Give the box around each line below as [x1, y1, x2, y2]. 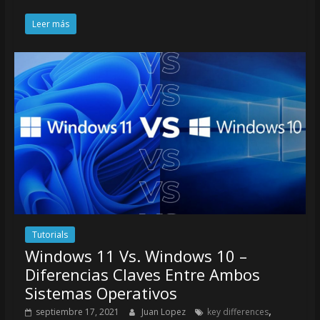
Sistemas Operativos [24, 282, 177, 304]
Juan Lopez [141, 306, 188, 319]
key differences [206, 306, 269, 319]
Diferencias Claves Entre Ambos [24, 264, 260, 286]
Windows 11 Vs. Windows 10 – [24, 245, 247, 267]
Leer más [31, 18, 69, 31]
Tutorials [31, 229, 68, 241]
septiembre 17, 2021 [35, 306, 119, 319]
